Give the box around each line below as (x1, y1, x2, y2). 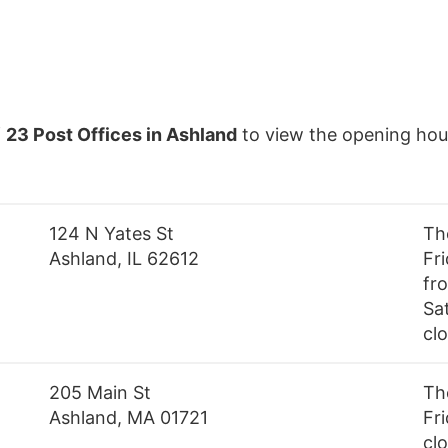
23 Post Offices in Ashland (6, 124, 237, 146)
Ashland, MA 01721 (49, 407, 209, 429)
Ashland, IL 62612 (49, 248, 200, 270)
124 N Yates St (49, 223, 175, 245)
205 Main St (49, 382, 152, 404)
